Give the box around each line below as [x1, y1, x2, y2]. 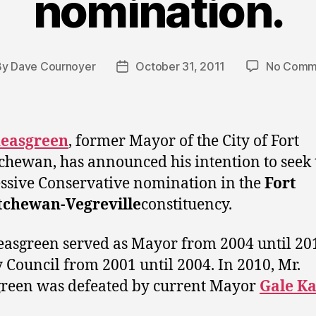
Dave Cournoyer [11, 59, 96, 73]
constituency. [141, 195, 232, 214]
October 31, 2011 [135, 59, 226, 73]
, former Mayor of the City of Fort [68, 131, 299, 151]
